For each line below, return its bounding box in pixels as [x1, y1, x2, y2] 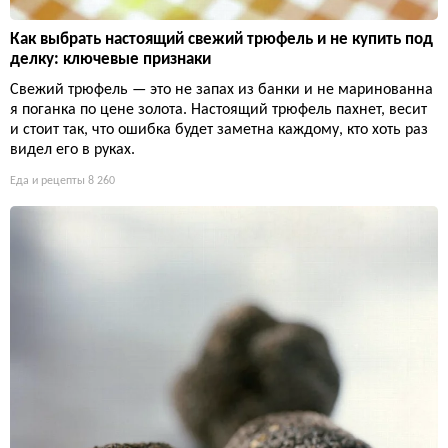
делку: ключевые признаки [10, 51, 211, 69]
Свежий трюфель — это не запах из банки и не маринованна [10, 82, 433, 99]
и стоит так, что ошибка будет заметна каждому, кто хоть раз [10, 122, 428, 139]
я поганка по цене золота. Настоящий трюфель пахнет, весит [10, 102, 427, 119]
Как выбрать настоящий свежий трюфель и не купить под [10, 31, 433, 49]
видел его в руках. [10, 142, 135, 159]
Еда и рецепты [10, 175, 85, 188]
